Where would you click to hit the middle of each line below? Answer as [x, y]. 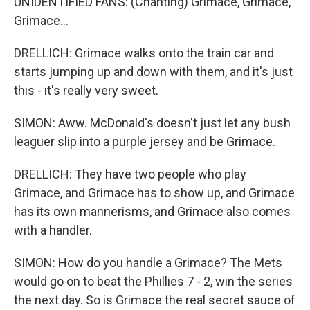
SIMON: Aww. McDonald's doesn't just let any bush [152, 123]
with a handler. [53, 230]
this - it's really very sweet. [86, 90]
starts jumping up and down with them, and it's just [153, 72]
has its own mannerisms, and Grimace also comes [152, 211]
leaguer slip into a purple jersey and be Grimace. [145, 142]
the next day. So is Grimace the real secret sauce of [155, 300]
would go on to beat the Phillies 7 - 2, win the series [153, 281]
